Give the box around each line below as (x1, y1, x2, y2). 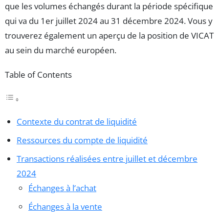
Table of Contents (5, 68, 72, 80)
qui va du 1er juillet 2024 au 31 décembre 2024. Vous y (5, 15, 213, 26)
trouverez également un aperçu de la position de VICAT (5, 29, 214, 41)
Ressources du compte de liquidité (17, 134, 148, 146)
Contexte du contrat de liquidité (17, 116, 137, 128)
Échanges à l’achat (28, 182, 96, 194)
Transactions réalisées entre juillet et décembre (17, 153, 197, 165)
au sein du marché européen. (5, 44, 116, 56)
